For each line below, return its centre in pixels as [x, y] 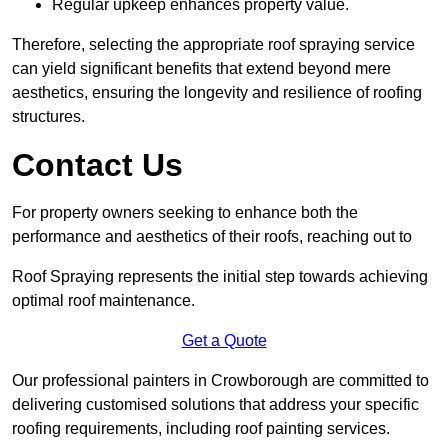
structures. [48, 117]
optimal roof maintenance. [103, 301]
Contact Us [97, 165]
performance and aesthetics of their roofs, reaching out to [212, 237]
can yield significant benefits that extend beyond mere [201, 69]
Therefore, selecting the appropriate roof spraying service [213, 45]
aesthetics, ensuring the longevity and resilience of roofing [217, 93]
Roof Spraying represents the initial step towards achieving [220, 277]
